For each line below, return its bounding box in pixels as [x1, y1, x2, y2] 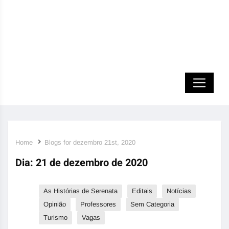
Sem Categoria [130, 200, 174, 208]
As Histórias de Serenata [43, 187, 118, 195]
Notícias [167, 187, 191, 195]
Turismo [43, 214, 67, 221]
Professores [80, 200, 116, 208]
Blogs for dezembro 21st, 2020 [44, 139, 135, 146]
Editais [132, 187, 152, 195]
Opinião [43, 200, 66, 208]
